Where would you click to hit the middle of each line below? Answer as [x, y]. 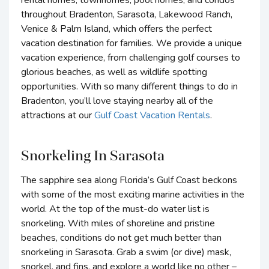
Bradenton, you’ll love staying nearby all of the [117, 101]
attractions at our [58, 116]
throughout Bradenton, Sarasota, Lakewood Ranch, [127, 15]
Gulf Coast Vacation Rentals [152, 116]
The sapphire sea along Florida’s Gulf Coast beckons [129, 180]
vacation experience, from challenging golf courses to [131, 58]
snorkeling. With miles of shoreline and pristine [118, 224]
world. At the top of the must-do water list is [115, 209]
